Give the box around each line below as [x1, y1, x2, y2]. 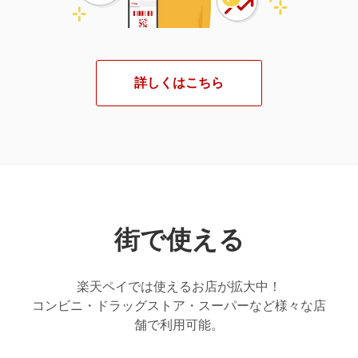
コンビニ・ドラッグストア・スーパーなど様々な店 [32, 299, 326, 313]
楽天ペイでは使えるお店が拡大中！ [77, 280, 281, 294]
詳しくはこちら [134, 76, 224, 90]
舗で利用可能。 [134, 318, 224, 332]
